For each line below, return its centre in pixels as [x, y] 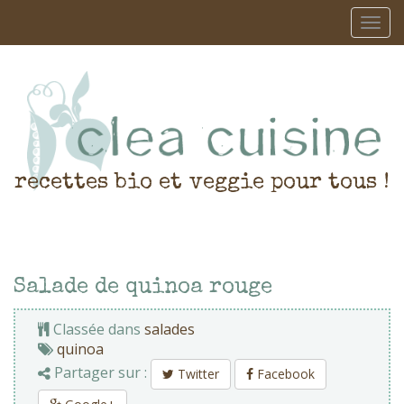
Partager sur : [101, 373]
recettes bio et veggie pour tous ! [202, 184]
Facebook [284, 374]
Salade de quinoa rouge [143, 288]
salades [170, 330]
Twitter [197, 374]
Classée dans [97, 330]
